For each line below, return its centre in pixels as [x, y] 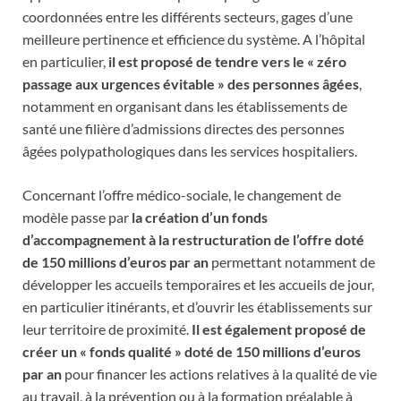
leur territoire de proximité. [107, 328]
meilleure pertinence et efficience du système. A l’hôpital [194, 38]
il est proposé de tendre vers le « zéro [227, 61]
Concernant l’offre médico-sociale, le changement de [182, 194]
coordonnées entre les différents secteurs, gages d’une [188, 16]
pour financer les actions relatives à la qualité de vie [219, 373]
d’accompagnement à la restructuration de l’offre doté [193, 239]
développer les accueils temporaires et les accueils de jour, [198, 284]
